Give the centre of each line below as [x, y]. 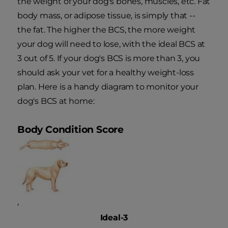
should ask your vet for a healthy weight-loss [106, 73]
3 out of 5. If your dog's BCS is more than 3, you [109, 59]
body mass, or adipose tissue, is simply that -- [106, 16]
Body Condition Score [70, 130]
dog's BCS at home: [56, 101]
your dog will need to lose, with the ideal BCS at [111, 44]
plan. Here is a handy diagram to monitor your [108, 87]
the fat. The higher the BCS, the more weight [107, 30]
